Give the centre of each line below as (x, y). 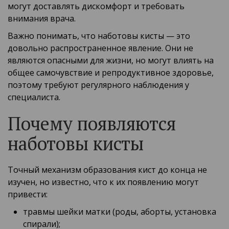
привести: (28, 194)
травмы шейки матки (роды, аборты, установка (120, 212)
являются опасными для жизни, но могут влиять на (111, 61)
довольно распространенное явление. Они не (100, 48)
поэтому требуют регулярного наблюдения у (98, 85)
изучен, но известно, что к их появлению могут (103, 182)
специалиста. (34, 97)
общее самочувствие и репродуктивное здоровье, (111, 73)
